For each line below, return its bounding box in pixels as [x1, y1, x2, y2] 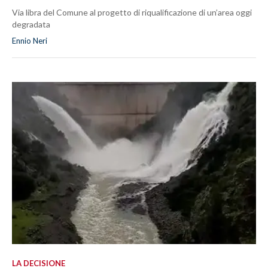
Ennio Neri [12, 36, 47, 46]
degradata [12, 19, 50, 30]
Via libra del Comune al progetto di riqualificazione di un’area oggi [12, 7, 252, 18]
